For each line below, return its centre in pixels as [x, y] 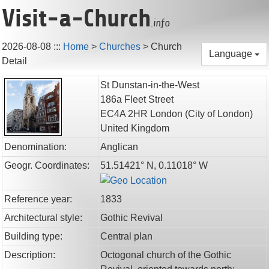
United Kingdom [135, 128]
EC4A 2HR [124, 114]
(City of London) [219, 114]
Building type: [33, 236]
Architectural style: [43, 218]
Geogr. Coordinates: [47, 165]
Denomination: [35, 147]
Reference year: [38, 199]
